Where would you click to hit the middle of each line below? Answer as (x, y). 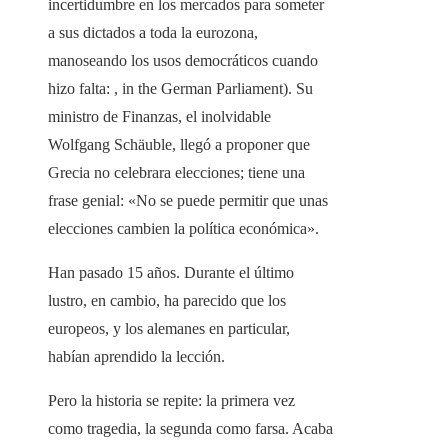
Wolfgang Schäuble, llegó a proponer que (179, 145)
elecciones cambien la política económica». (183, 229)
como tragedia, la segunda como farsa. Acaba (190, 429)
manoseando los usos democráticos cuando (183, 61)
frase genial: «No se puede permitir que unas (188, 201)
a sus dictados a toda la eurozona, (153, 33)
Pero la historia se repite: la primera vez (171, 401)
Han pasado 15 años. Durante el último (171, 273)
